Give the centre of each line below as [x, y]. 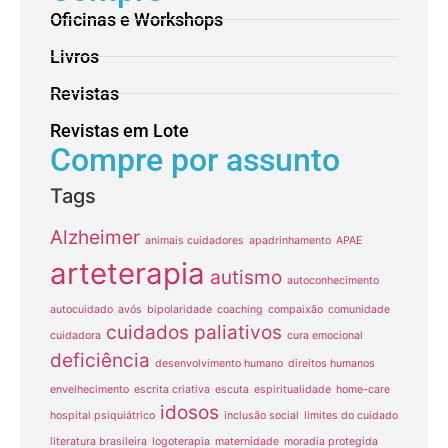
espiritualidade [292, 390]
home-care [363, 390]
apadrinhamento [290, 241]
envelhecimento [89, 390]
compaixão [295, 310]
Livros [74, 57]
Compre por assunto [195, 160]
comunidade [359, 310]
